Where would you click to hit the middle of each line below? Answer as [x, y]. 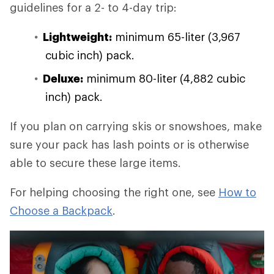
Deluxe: [63, 78]
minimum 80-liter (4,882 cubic [164, 78]
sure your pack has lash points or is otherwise [129, 144]
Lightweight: [77, 37]
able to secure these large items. [95, 163]
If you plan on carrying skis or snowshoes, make [136, 126]
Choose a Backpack [61, 210]
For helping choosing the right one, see [114, 192]
